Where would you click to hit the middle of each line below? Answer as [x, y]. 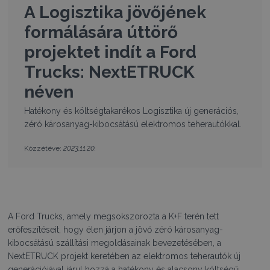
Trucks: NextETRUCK [109, 72]
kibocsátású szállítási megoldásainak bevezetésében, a [115, 243]
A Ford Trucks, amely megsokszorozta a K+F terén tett [114, 217]
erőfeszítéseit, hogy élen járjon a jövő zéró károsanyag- [116, 230]
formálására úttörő [101, 33]
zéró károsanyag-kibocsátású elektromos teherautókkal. [133, 124]
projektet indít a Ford [110, 52]
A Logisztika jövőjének [115, 13]
